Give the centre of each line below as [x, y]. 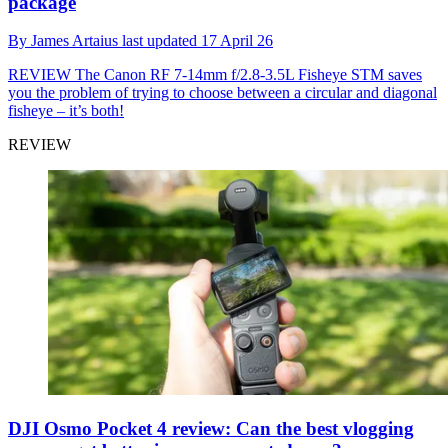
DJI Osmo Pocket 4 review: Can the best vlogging [211, 428]
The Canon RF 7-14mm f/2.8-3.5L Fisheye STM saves [246, 75]
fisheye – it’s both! [66, 111]
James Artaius [76, 41]
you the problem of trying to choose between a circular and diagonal [222, 93]
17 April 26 [237, 41]
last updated [161, 41]
